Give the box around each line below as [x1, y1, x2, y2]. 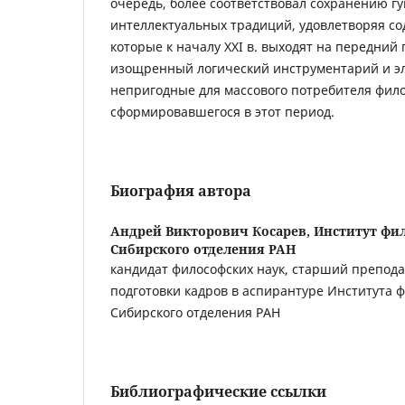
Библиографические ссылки [110, 381, 326, 401]
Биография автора [110, 180, 251, 201]
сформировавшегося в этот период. [110, 102, 334, 120]
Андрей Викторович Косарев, [110, 221, 314, 240]
